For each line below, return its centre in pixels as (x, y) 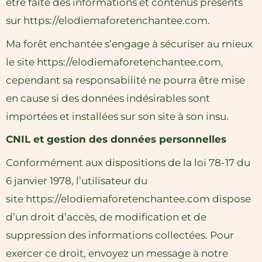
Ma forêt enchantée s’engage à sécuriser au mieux (129, 44)
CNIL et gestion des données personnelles (116, 139)
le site (21, 62)
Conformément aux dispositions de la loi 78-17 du (128, 162)
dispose (232, 199)
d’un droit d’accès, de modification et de (106, 217)
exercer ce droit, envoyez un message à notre (117, 253)
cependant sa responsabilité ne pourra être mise (125, 80)
